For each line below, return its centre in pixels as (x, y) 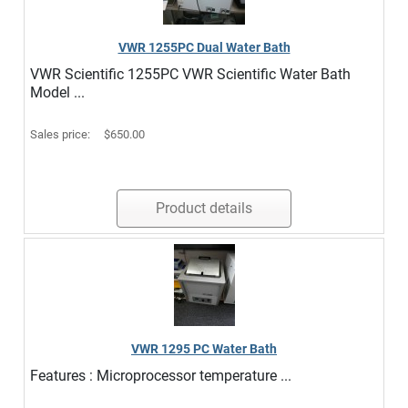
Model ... (57, 92)
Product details (204, 208)
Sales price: (61, 134)
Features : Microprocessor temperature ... (161, 376)
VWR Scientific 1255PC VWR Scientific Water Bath (190, 74)
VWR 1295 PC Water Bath (204, 349)
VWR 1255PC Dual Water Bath (204, 47)
